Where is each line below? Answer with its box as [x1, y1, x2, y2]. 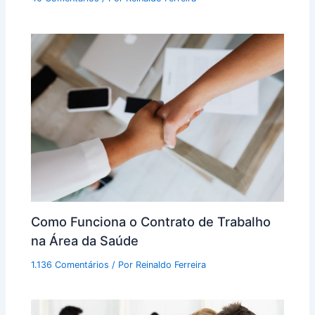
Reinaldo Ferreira [136, 259, 207, 270]
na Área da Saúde [31, 232, 139, 248]
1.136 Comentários [31, 259, 110, 270]
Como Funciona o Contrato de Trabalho [31, 213, 271, 229]
